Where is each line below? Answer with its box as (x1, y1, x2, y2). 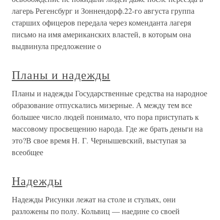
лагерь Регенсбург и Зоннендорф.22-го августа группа (12, 5, 194, 16)
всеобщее (12, 147, 43, 158)
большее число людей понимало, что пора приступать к (12, 111, 199, 122)
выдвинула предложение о (12, 41, 101, 52)
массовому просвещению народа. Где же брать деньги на (12, 123, 203, 134)
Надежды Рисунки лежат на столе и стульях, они (12, 194, 176, 205)
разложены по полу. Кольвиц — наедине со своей (12, 206, 180, 217)
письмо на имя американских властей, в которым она (12, 29, 191, 40)
